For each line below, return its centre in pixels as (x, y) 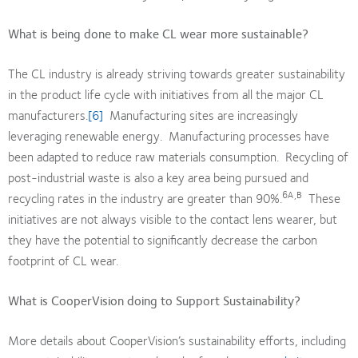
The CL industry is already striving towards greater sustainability (177, 73)
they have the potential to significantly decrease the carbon (163, 239)
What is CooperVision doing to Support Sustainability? (154, 300)
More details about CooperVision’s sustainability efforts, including (177, 340)
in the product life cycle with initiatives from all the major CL (166, 93)
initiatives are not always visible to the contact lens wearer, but (173, 218)
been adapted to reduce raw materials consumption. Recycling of (178, 156)
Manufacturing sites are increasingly (201, 114)
